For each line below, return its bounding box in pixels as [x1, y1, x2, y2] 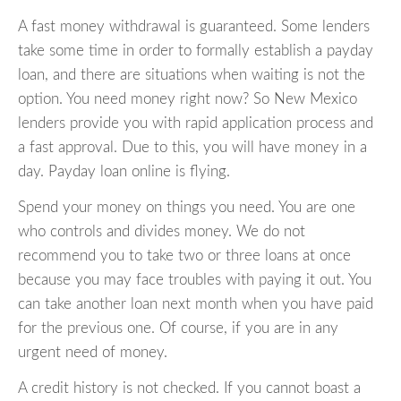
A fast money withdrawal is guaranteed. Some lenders [18, 19, 370, 35]
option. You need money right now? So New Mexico [18, 91, 357, 107]
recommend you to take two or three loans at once [18, 248, 351, 264]
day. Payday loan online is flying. [18, 164, 230, 180]
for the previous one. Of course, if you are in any [18, 320, 338, 337]
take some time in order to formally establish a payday [18, 43, 373, 59]
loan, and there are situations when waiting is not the [18, 67, 365, 83]
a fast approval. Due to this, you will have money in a [18, 140, 367, 156]
